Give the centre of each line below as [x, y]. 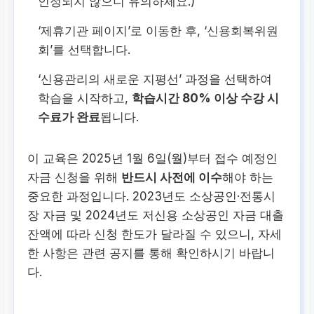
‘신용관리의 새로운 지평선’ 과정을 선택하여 [155, 79]
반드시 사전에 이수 [172, 177]
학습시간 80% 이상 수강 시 [206, 98]
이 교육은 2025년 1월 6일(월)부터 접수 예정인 [153, 158]
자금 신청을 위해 [75, 177]
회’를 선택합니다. [84, 49]
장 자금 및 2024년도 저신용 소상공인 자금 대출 [156, 215]
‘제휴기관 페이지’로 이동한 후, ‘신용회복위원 [158, 30]
